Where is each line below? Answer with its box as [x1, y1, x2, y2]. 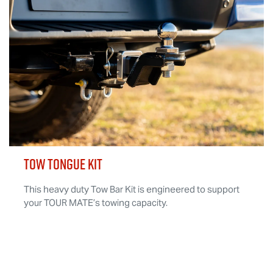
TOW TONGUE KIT [23, 154, 102, 174]
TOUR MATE [43, 196, 93, 208]
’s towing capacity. [93, 196, 168, 208]
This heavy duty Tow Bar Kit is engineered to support [23, 183, 239, 195]
